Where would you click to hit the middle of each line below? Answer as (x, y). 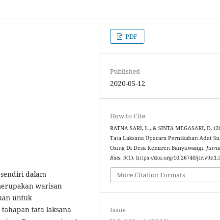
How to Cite (128, 116)
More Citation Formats (151, 175)
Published (125, 71)
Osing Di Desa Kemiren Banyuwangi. (158, 148)
